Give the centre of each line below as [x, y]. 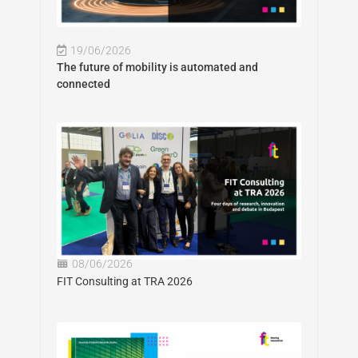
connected [84, 84]
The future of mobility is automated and [157, 68]
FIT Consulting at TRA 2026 [125, 282]
